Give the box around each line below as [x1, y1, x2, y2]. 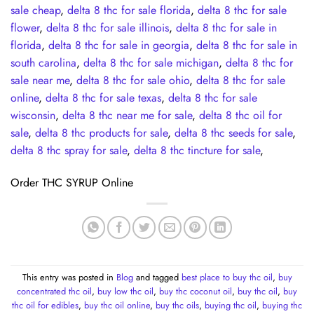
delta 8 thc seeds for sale [175, 125, 292, 142]
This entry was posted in [22, 270, 116, 284]
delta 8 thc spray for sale [11, 142, 127, 159]
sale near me [11, 72, 69, 89]
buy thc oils [156, 298, 199, 312]
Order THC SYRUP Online [11, 175, 133, 191]
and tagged [132, 270, 182, 284]
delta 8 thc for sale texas [46, 90, 161, 107]
